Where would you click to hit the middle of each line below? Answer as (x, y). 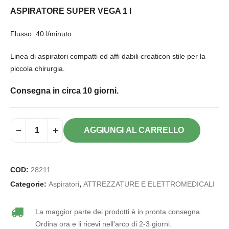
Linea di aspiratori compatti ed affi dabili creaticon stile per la (108, 56)
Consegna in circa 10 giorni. (64, 91)
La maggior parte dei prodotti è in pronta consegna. (118, 212)
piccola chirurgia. (38, 69)
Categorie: (29, 185)
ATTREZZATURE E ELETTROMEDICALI (149, 185)
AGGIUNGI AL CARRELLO (134, 130)
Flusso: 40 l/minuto (41, 34)
